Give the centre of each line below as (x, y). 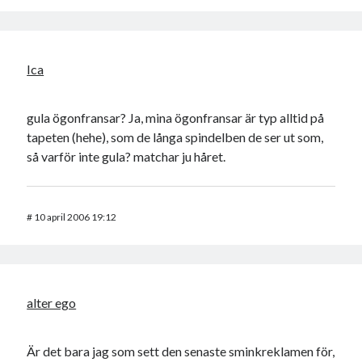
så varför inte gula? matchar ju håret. (126, 157)
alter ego (52, 303)
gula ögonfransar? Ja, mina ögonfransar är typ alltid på (176, 118)
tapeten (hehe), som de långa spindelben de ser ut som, (175, 137)
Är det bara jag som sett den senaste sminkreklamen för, (181, 351)
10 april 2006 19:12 (76, 217)
